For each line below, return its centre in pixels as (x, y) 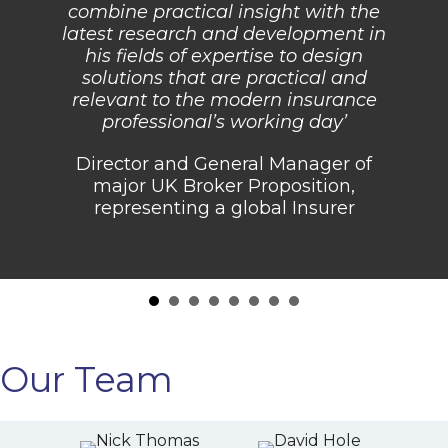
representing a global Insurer (224, 207)
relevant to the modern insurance (224, 99)
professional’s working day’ (224, 121)
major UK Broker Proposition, (224, 185)
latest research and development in (224, 33)
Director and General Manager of (224, 163)
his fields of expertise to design (224, 55)
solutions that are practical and (224, 77)
